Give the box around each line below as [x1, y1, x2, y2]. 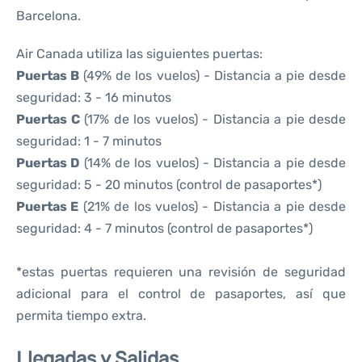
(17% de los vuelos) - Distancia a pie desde [79, 112, 346, 127]
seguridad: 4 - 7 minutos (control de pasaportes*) [16, 221, 313, 236]
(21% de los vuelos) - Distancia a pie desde [78, 199, 347, 214]
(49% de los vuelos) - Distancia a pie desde [79, 68, 347, 83]
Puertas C [16, 112, 80, 127]
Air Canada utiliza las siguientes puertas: [16, 46, 263, 61]
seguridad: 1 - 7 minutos [16, 133, 162, 149]
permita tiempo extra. [16, 308, 146, 323]
